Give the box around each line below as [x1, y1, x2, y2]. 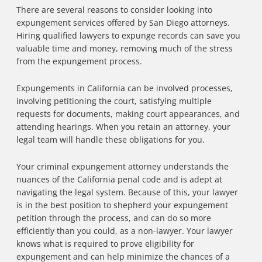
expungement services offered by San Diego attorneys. [16, 17, 230, 29]
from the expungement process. [16, 56, 142, 67]
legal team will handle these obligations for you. [16, 134, 205, 146]
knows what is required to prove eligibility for [16, 238, 194, 250]
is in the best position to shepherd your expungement [16, 199, 228, 211]
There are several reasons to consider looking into [16, 4, 212, 16]
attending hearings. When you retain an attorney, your [16, 121, 230, 133]
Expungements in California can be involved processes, [16, 82, 233, 94]
